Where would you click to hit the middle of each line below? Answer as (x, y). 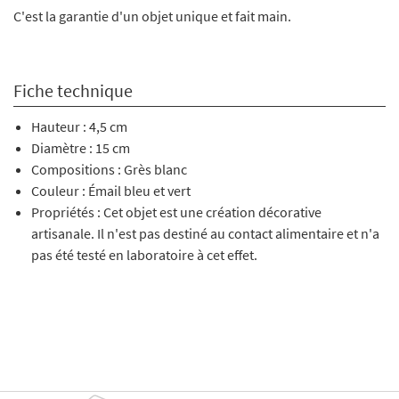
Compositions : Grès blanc (109, 169)
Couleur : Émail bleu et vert (111, 190)
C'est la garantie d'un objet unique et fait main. (152, 16)
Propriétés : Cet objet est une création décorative (176, 212)
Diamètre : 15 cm (81, 147)
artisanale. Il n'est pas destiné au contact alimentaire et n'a (205, 233)
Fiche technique (73, 90)
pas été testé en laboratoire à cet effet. (144, 254)
